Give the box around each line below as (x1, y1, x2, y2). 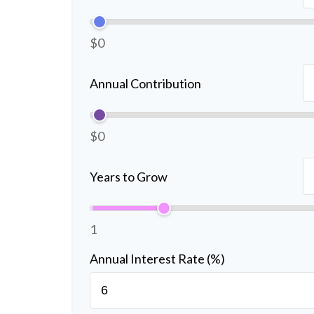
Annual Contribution (90, 75, 201, 91)
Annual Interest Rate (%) (90, 251, 225, 267)
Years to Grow (90, 168, 168, 184)
